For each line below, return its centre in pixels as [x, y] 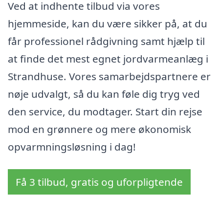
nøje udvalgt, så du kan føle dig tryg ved [104, 94]
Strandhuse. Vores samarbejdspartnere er [109, 77]
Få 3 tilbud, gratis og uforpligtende [99, 182]
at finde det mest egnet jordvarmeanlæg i [108, 59]
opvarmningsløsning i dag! [72, 147]
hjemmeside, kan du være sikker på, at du [108, 24]
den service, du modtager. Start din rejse [105, 112]
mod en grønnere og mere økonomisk [99, 129]
